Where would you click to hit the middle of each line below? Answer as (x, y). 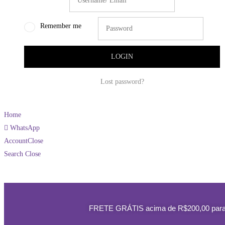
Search (14, 154)
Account (16, 141)
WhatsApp (25, 128)
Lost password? (122, 81)
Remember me (61, 26)
